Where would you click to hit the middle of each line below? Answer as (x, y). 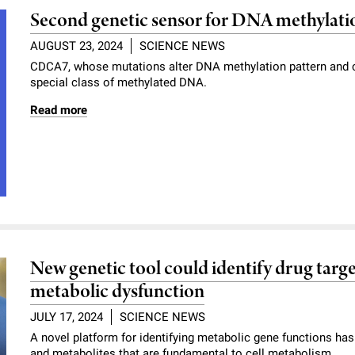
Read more (59, 110)
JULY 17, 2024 (67, 317)
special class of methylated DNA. (119, 82)
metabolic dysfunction (118, 292)
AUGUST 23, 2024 (77, 46)
